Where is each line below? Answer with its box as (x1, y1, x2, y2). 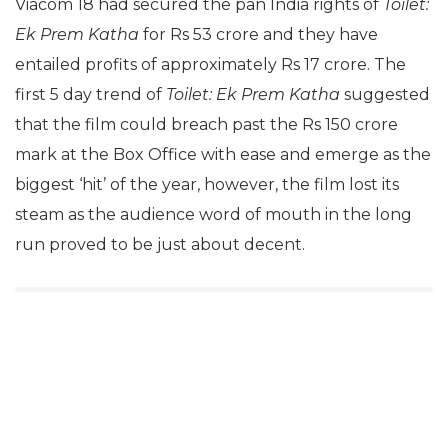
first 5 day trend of (15, 85, 166, 104)
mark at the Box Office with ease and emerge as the (15, 145, 431, 164)
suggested (340, 85, 430, 104)
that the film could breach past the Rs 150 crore (15, 115, 398, 134)
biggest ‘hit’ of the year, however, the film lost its (15, 175, 399, 194)
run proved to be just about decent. (15, 235, 305, 254)
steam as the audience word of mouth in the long (15, 205, 412, 224)
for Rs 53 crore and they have (139, 25, 378, 44)
